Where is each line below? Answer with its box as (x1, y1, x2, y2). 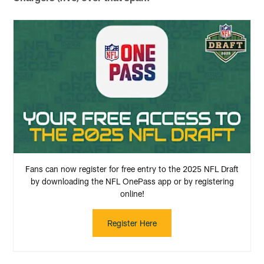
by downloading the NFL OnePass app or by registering (30, 176, 234, 186)
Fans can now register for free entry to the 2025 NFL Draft (25, 163, 239, 174)
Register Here (107, 217, 157, 228)
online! (120, 188, 144, 199)
